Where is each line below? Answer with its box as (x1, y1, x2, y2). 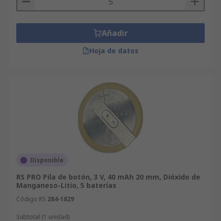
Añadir (101, 28, 128, 38)
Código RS (16, 195, 46, 203)
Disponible (30, 156, 64, 164)
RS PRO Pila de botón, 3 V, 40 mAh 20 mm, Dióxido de (16, 172, 200, 182)
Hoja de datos (89, 46, 139, 55)
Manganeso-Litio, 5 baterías (16, 181, 116, 190)
